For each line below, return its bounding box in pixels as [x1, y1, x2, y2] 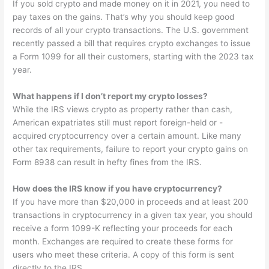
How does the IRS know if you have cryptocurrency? [13, 183, 223, 193]
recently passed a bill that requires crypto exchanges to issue [13, 38, 251, 48]
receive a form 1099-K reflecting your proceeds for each [13, 223, 233, 233]
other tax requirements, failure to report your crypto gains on [13, 144, 249, 154]
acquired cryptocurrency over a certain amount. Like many [13, 130, 242, 141]
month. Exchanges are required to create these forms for [13, 236, 234, 246]
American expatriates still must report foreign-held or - [13, 117, 223, 127]
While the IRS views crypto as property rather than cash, [13, 104, 233, 114]
